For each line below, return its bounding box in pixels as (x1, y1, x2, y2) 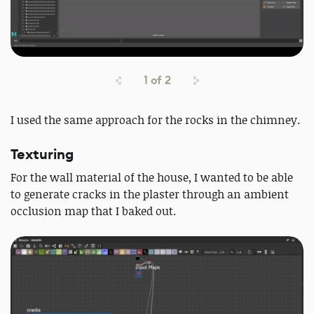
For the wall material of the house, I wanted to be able (11, 169, 293, 185)
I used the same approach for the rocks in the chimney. (11, 111, 300, 128)
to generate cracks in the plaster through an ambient (11, 186, 289, 202)
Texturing (11, 144, 74, 164)
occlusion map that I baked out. (11, 203, 176, 219)
